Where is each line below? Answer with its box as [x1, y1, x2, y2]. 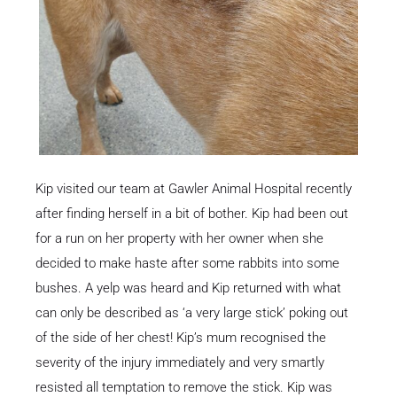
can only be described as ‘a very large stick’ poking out [35, 305, 348, 322]
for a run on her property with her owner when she [35, 230, 323, 247]
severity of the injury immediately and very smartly [35, 354, 324, 371]
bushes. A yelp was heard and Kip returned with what [35, 280, 341, 297]
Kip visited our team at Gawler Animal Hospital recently [35, 181, 352, 198]
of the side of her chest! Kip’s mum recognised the [35, 330, 326, 346]
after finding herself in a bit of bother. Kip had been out [35, 206, 348, 222]
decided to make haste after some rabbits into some [35, 255, 339, 272]
